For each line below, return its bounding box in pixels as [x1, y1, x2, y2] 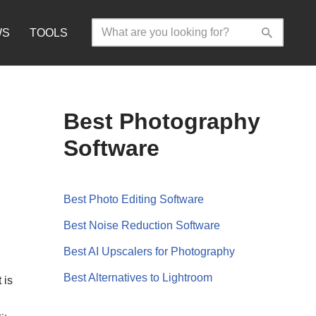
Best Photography [63, 108, 260, 134]
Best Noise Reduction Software [63, 219, 220, 231]
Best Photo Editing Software [63, 193, 204, 205]
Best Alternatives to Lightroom [63, 271, 212, 284]
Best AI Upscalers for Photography [63, 245, 235, 257]
